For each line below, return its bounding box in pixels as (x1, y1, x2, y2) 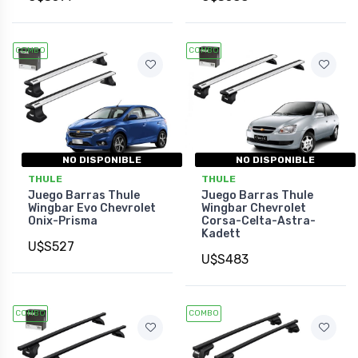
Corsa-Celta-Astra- (201, 214, 316, 229)
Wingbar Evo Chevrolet (28, 201, 156, 216)
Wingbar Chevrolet (201, 201, 306, 216)
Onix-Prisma (28, 214, 97, 229)
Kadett (201, 227, 241, 241)
